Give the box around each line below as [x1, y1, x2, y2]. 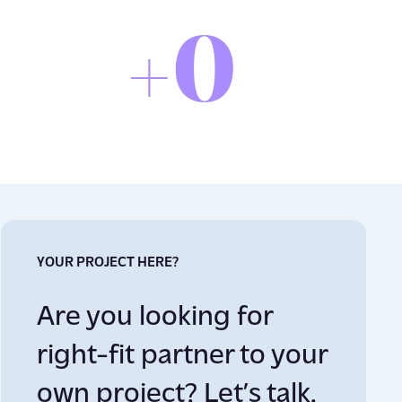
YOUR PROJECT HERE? [36, 256, 179, 271]
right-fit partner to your [36, 341, 328, 371]
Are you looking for [36, 302, 273, 332]
